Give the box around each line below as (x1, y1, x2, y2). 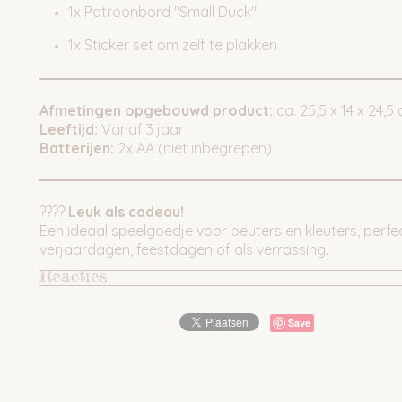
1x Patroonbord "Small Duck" (68, 3, 257, 21)
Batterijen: (39, 139, 114, 157)
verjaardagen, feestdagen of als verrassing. (39, 240, 328, 258)
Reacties (39, 265, 107, 286)
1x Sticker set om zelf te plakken (68, 36, 277, 54)
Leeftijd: (39, 120, 98, 138)
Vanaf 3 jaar (98, 120, 184, 138)
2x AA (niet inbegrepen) (114, 139, 272, 157)
